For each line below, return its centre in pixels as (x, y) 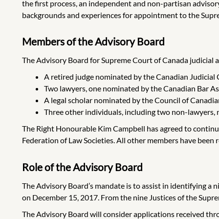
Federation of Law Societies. (68, 140)
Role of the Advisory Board (82, 167)
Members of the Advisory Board (93, 41)
